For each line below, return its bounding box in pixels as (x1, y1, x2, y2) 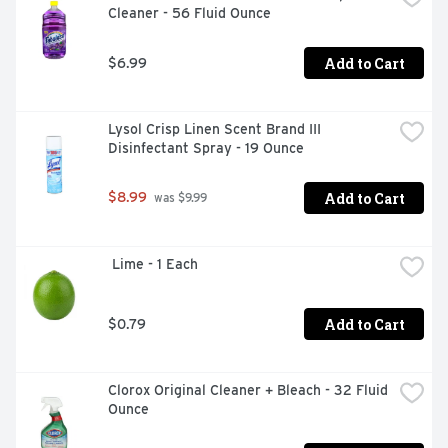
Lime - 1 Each (112, 256, 198, 273)
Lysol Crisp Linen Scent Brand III (108, 121, 321, 138)
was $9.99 (151, 191, 207, 206)
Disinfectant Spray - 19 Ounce (108, 140, 304, 157)
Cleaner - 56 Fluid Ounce (108, 5, 271, 22)
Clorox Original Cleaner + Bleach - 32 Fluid (108, 382, 388, 399)
